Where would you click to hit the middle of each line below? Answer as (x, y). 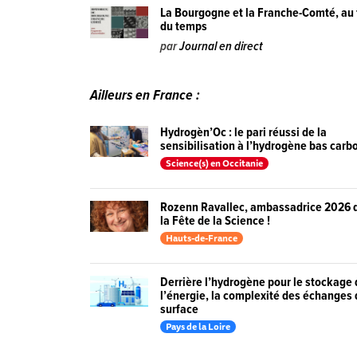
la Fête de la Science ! (216, 221)
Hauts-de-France (202, 238)
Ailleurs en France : (145, 96)
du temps (184, 27)
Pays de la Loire (198, 326)
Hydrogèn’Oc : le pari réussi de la (244, 132)
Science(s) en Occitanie (215, 163)
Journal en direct (222, 47)
